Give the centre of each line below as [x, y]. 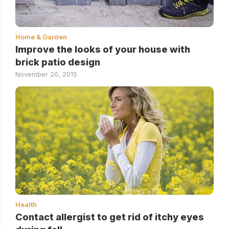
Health [26, 205]
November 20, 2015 [46, 74]
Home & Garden [41, 37]
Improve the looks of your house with [103, 50]
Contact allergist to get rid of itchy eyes [110, 217]
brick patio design [58, 62]
